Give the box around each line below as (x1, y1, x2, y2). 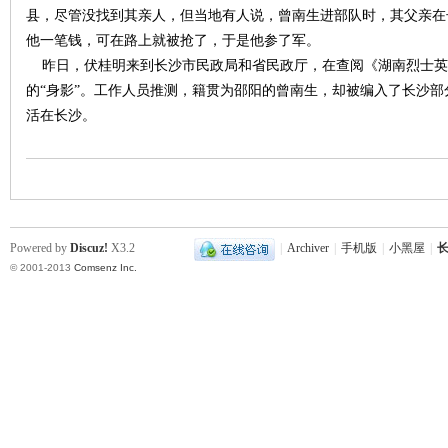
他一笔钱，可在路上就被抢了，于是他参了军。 (26, 33, 320, 48)
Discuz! (70, 241, 108, 255)
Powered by (10, 241, 70, 255)
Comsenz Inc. (74, 262, 137, 273)
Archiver (287, 241, 329, 256)
